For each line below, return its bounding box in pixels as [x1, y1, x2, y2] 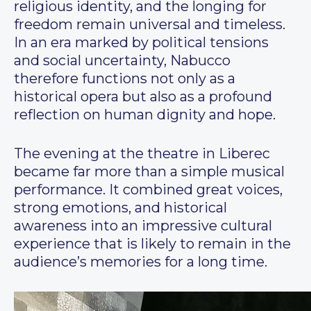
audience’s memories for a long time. [14, 253, 267, 271]
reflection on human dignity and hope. [14, 106, 276, 124]
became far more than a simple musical [14, 163, 285, 180]
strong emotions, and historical [14, 199, 227, 217]
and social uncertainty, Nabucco [14, 52, 230, 69]
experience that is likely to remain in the [14, 235, 291, 253]
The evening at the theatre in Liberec [14, 145, 270, 162]
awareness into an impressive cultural [14, 217, 272, 235]
